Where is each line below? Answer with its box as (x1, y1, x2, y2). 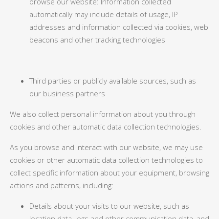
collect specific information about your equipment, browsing (10, 168, 209, 177)
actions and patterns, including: (10, 180, 113, 190)
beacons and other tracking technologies (29, 35, 165, 44)
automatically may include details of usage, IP (29, 9, 178, 19)
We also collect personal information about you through (10, 109, 196, 119)
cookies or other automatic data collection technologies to (10, 155, 203, 165)
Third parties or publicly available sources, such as (29, 76, 196, 86)
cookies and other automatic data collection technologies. (10, 122, 201, 131)
